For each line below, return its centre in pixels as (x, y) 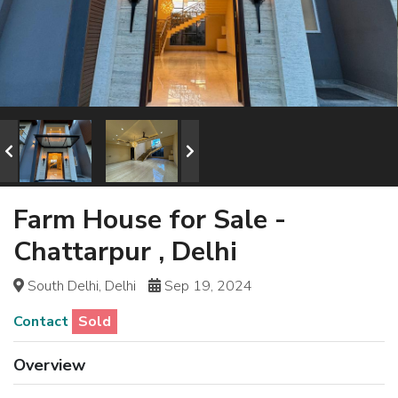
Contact (43, 322)
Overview (49, 365)
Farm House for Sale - (150, 220)
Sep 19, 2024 (207, 286)
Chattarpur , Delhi (125, 252)
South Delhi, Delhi (80, 286)
